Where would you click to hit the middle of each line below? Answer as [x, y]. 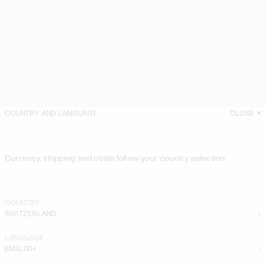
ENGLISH [20, 248]
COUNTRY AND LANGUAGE [51, 113]
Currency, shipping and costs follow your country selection [115, 157]
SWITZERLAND [31, 213]
